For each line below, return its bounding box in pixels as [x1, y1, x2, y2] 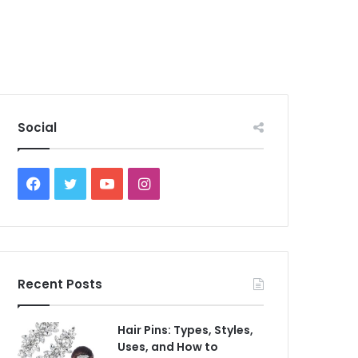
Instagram [149, 174, 218, 191]
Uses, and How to [117, 339, 219, 355]
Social [18, 119, 58, 136]
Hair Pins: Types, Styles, [117, 322, 254, 338]
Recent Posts [18, 276, 103, 292]
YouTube [113, 174, 173, 191]
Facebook [40, 174, 108, 191]
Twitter [76, 174, 125, 191]
